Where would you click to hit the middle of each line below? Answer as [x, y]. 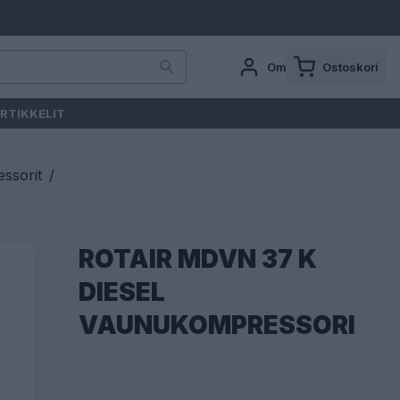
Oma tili [289, 67]
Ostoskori [350, 67]
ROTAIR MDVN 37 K [198, 259]
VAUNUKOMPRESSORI [217, 325]
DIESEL [122, 292]
